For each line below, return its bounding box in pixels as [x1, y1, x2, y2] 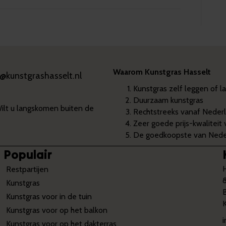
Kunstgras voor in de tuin [6, 192, 92, 201]
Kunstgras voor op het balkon [6, 205, 107, 215]
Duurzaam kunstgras [133, 95, 203, 105]
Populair [3, 147, 52, 162]
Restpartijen [6, 164, 48, 174]
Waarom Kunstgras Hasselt [113, 67, 211, 77]
